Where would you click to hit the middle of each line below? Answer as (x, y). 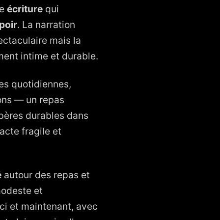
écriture (25, 9)
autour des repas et (46, 175)
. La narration (46, 24)
